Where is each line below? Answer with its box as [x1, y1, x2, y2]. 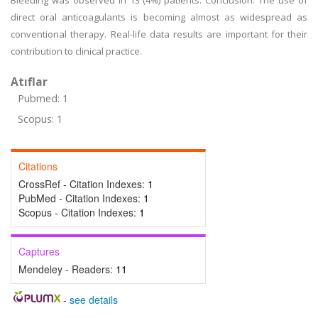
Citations [18, 159, 57, 173]
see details [69, 292, 118, 307]
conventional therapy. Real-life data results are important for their [11, 28, 307, 40]
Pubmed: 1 [18, 92, 68, 105]
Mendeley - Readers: [18, 262, 116, 276]
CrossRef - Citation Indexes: [18, 177, 148, 191]
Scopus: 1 [18, 112, 62, 126]
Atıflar [11, 74, 48, 89]
